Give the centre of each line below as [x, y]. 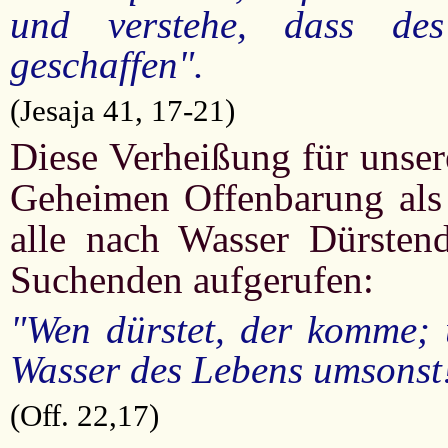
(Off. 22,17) [84, 416]
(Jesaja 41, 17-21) [122, 110]
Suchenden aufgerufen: [192, 280]
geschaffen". [107, 64]
